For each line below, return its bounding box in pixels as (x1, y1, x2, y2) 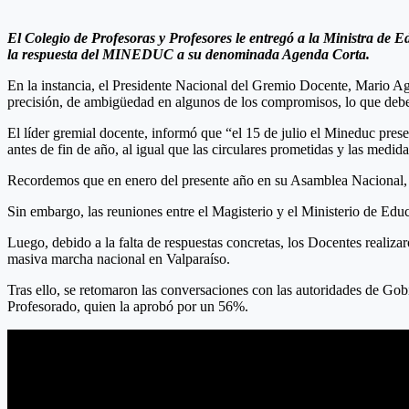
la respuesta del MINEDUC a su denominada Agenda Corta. (7, 46, 370, 62)
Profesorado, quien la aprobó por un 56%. (7, 298, 248, 314)
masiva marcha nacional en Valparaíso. (7, 250, 230, 267)
